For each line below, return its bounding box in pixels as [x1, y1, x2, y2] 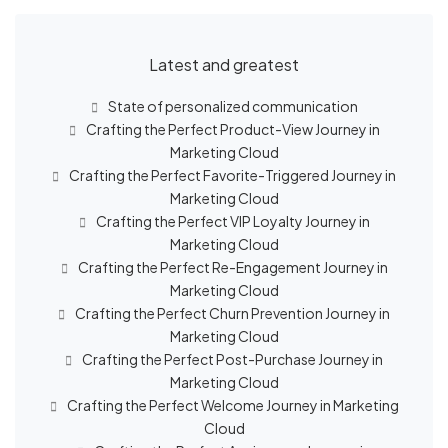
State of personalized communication [107, 97, 358, 115]
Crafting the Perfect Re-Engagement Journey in [77, 258, 388, 276]
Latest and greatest [149, 54, 299, 75]
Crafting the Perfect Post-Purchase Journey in [82, 350, 383, 368]
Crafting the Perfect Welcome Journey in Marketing [66, 396, 399, 414]
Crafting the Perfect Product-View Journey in [85, 120, 380, 138]
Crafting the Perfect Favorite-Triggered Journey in [69, 166, 396, 184]
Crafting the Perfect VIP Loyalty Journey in [95, 212, 370, 230]
